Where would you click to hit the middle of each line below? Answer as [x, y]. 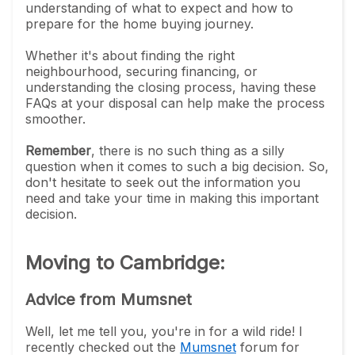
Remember [58, 150]
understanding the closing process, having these [171, 87]
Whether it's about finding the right [130, 55]
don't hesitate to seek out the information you [163, 182]
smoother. [55, 118]
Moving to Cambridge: [125, 262]
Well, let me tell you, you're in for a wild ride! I [164, 331]
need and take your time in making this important [172, 198]
